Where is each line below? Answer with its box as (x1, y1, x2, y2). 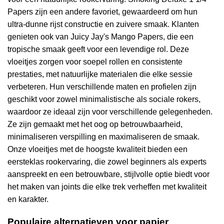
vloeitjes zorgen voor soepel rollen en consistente (7, 57, 182, 66)
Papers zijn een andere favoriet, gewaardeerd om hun (7, 7, 197, 16)
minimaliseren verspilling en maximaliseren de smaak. (7, 132, 199, 141)
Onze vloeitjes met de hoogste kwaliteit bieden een (7, 144, 187, 153)
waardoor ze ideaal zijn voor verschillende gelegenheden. (7, 107, 212, 116)
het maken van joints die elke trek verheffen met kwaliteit (7, 182, 206, 191)
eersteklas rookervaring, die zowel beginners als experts (7, 157, 206, 166)
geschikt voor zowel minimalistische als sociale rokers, (7, 94, 200, 103)
